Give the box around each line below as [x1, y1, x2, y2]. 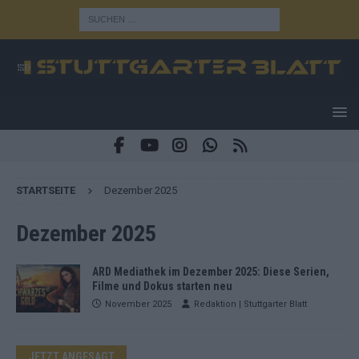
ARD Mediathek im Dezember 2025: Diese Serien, [92, 264, 329, 278]
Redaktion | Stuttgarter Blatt [194, 298, 307, 309]
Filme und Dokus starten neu [92, 279, 232, 292]
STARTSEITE [16, 184, 75, 196]
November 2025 [105, 298, 171, 309]
